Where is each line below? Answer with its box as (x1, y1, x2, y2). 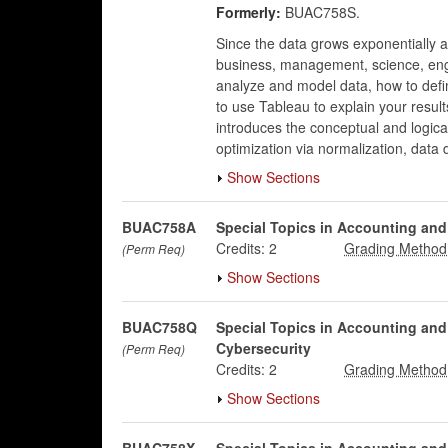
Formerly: (215, 2, 281, 22)
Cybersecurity (215, 338, 311, 358)
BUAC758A (122, 217, 196, 237)
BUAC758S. (280, 2, 360, 22)
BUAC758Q (122, 317, 197, 337)
